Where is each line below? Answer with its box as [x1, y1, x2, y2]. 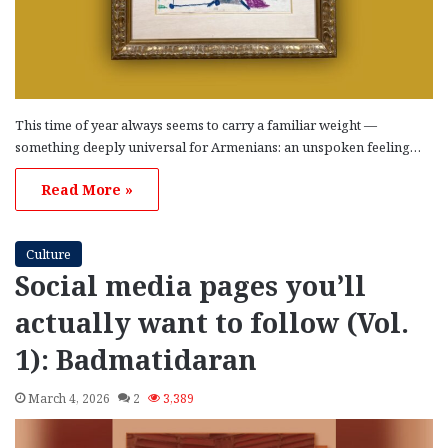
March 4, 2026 [28, 389, 110, 407]
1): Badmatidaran [15, 340, 257, 378]
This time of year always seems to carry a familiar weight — [15, 115, 377, 134]
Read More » [41, 179, 133, 199]
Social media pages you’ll [15, 266, 366, 304]
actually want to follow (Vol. [15, 303, 409, 341]
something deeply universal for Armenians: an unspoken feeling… [15, 137, 421, 156]
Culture [26, 244, 71, 263]
